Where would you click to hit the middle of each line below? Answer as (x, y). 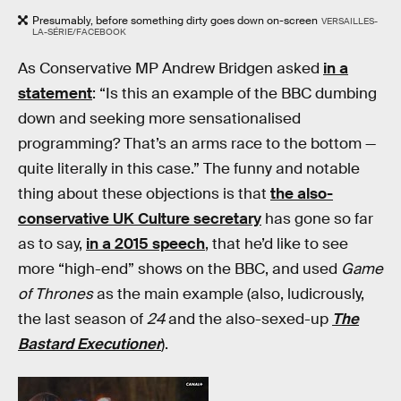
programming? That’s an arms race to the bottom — (197, 144)
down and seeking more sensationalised (159, 119)
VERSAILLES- (349, 21)
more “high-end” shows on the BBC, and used (179, 269)
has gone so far (317, 219)
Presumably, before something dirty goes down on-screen (175, 21)
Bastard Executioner (90, 344)
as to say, (52, 244)
